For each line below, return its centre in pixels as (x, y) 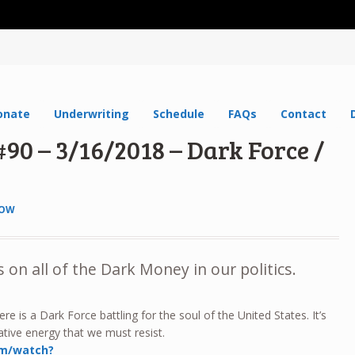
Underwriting (92, 113)
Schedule (179, 113)
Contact (304, 113)
